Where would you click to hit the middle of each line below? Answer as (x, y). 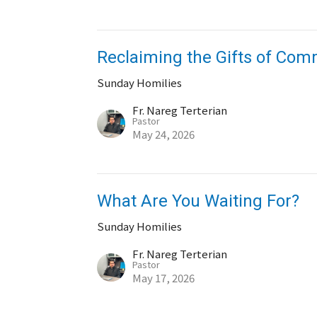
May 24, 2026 (164, 134)
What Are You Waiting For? (198, 201)
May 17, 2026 (164, 278)
